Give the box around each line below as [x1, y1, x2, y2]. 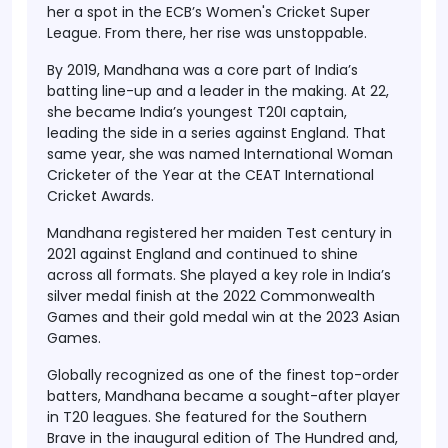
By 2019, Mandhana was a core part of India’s [47, 60, 358, 80]
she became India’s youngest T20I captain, [47, 102, 347, 122]
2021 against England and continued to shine [47, 244, 358, 264]
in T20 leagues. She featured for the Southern [47, 407, 367, 427]
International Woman [244, 144, 393, 164]
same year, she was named [47, 144, 244, 164]
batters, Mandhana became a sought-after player [47, 386, 400, 406]
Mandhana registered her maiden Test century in [47, 223, 392, 243]
